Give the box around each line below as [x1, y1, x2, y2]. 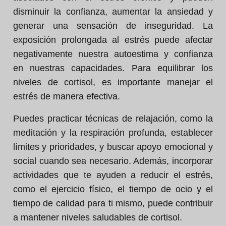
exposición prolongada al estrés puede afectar [13, 35, 213, 45]
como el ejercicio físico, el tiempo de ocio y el [13, 184, 213, 194]
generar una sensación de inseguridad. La [13, 21, 213, 31]
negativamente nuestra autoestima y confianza [13, 49, 213, 59]
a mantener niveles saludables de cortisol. [13, 212, 182, 222]
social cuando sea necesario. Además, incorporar [13, 156, 213, 166]
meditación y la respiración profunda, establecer [13, 128, 213, 138]
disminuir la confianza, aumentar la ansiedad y [13, 7, 213, 17]
